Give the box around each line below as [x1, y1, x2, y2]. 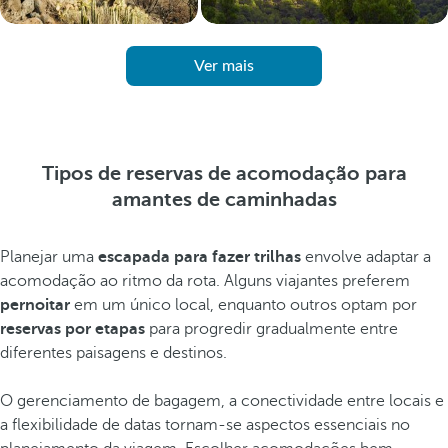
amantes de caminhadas [111, 188, 337, 211]
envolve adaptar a [301, 248, 431, 266]
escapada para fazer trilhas [98, 248, 301, 266]
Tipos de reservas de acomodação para [41, 162, 407, 185]
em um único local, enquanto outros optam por [70, 296, 417, 314]
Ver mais [194, 58, 254, 74]
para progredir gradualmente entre [145, 320, 398, 338]
